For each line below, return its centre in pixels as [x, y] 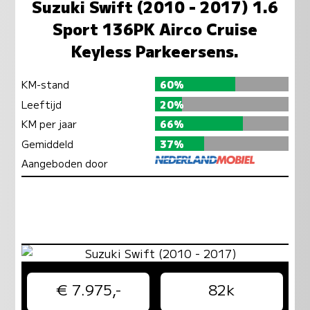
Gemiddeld [47, 143]
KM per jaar [49, 124]
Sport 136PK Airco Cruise [155, 28]
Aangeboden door [64, 163]
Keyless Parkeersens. [155, 50]
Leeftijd [41, 104]
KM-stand [45, 84]
